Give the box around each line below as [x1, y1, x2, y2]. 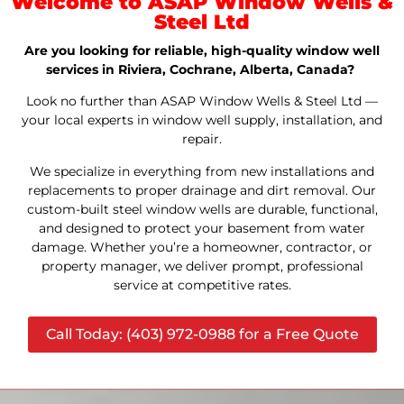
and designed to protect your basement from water [39, 219, 365, 236]
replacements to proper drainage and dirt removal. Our [28, 181, 376, 198]
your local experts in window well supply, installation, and [22, 112, 382, 129]
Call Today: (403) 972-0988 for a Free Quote [45, 326, 359, 344]
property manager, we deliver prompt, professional [41, 257, 363, 274]
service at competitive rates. [113, 276, 291, 293]
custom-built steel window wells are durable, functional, [26, 200, 378, 217]
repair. [182, 131, 222, 148]
